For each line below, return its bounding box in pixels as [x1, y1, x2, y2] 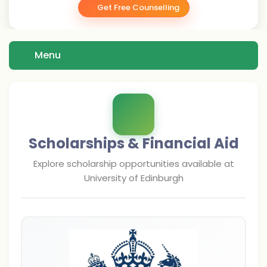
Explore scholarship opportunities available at [33, 157, 234, 170]
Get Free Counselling [97, 2, 179, 13]
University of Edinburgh [83, 172, 184, 184]
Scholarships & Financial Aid [28, 133, 239, 153]
